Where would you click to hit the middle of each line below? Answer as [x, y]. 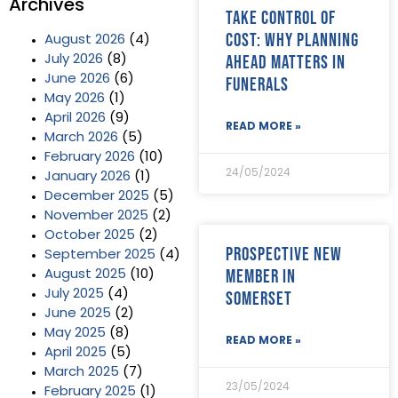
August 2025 [85, 275]
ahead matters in [286, 62]
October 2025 [90, 236]
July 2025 [74, 295]
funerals [259, 84]
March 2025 [82, 373]
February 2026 [90, 158]
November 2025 [96, 217]
